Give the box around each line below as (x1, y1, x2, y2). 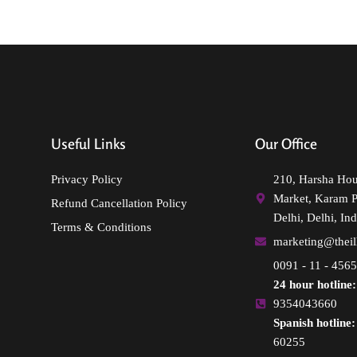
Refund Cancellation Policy (51, 197, 187, 210)
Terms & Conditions (51, 221, 151, 234)
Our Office (255, 135, 317, 153)
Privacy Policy (51, 173, 123, 186)
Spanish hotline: (273, 316, 355, 330)
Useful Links (51, 135, 126, 153)
